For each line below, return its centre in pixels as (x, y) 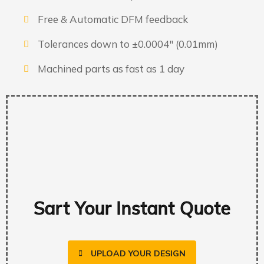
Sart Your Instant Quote (132, 208)
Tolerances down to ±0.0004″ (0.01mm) (128, 44)
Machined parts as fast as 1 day (111, 69)
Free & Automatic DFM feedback (113, 19)
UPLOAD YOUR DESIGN (138, 253)
